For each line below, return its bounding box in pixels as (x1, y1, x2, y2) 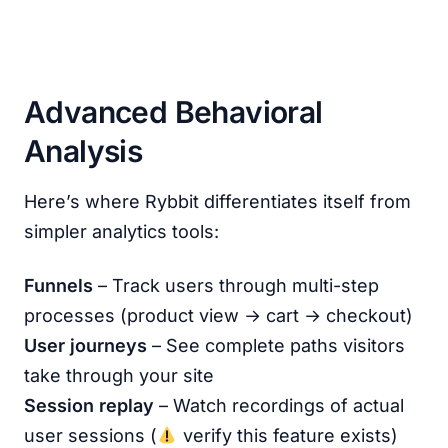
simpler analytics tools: (24, 221, 219, 242)
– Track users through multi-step (93, 275, 379, 296)
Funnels (24, 275, 93, 296)
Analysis (24, 133, 143, 169)
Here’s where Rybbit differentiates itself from (24, 191, 411, 212)
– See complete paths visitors (147, 335, 405, 356)
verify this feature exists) (177, 425, 398, 446)
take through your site (24, 365, 214, 386)
